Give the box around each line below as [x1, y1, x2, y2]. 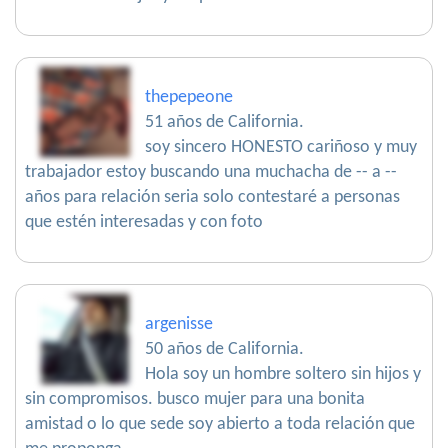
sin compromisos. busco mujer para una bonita [25, 390, 365, 410]
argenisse [145, 315, 213, 335]
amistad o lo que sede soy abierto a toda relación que [25, 415, 415, 435]
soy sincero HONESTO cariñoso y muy [145, 138, 417, 158]
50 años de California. [145, 340, 304, 360]
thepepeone [145, 88, 233, 108]
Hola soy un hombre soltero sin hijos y [145, 365, 421, 385]
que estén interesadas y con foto [25, 213, 263, 233]
